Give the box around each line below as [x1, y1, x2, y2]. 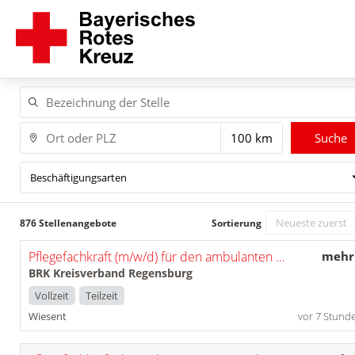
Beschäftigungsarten [29, 170, 127, 185]
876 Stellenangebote [19, 216, 116, 230]
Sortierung [212, 216, 262, 230]
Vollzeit [34, 288, 69, 303]
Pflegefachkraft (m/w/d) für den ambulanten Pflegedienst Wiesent [275, 248, 284, 265]
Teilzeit [85, 288, 118, 303]
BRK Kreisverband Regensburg [28, 265, 193, 281]
